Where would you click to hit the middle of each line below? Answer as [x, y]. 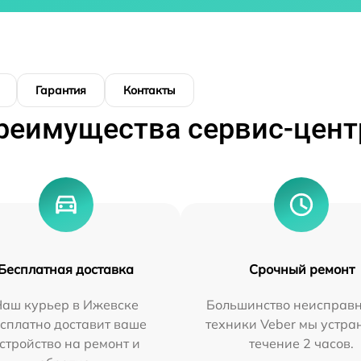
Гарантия [61, 91]
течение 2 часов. [302, 344]
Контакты [149, 91]
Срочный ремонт [301, 270]
